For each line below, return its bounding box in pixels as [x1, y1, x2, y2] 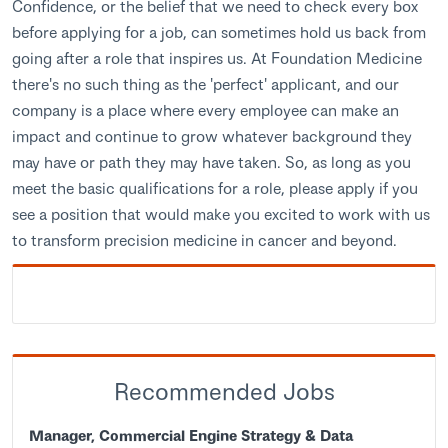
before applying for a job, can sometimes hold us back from [12, 22, 426, 42]
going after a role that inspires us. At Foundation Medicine [12, 48, 422, 68]
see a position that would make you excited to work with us [12, 204, 430, 224]
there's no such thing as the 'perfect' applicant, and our [12, 74, 399, 94]
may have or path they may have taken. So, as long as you [12, 152, 411, 172]
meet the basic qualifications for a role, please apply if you [12, 178, 418, 198]
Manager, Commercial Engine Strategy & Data [29, 426, 353, 445]
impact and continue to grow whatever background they [12, 126, 412, 146]
